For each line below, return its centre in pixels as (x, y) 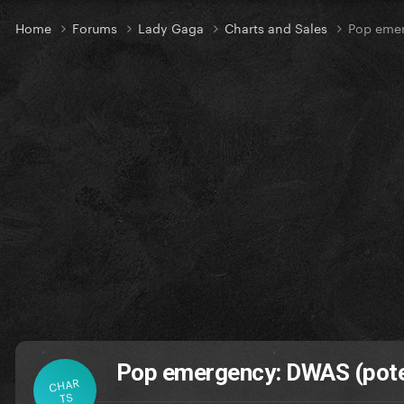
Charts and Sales (278, 28)
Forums (96, 28)
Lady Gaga (173, 28)
